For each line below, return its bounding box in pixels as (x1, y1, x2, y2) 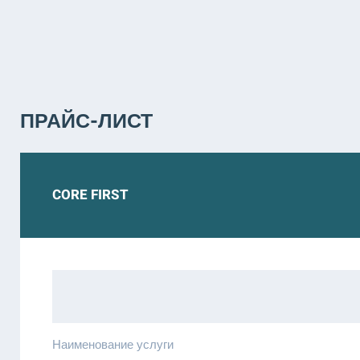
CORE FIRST (52, 185, 129, 205)
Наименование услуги (52, 336, 174, 354)
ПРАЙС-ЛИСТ (20, 107, 153, 137)
